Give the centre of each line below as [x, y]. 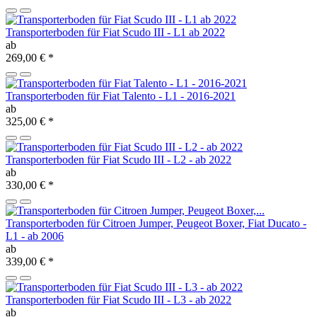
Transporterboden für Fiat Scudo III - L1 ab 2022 [115, 33]
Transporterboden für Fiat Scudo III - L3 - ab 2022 [119, 300]
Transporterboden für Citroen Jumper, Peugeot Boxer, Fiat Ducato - [156, 224]
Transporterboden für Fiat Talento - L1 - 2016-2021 [121, 96]
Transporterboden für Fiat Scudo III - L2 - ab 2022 [119, 160]
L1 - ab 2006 [35, 236]
